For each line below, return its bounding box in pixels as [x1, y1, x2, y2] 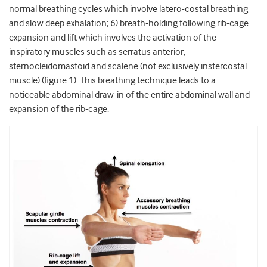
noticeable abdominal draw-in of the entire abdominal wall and [9, 89, 250, 101]
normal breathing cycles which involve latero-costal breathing [9, 4, 248, 15]
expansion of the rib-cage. [9, 104, 109, 115]
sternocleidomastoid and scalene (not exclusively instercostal [9, 61, 247, 72]
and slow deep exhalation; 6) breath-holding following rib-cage [9, 18, 249, 29]
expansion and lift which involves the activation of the [9, 32, 216, 44]
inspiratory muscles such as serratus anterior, [9, 46, 185, 58]
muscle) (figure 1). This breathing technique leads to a [9, 75, 216, 86]
